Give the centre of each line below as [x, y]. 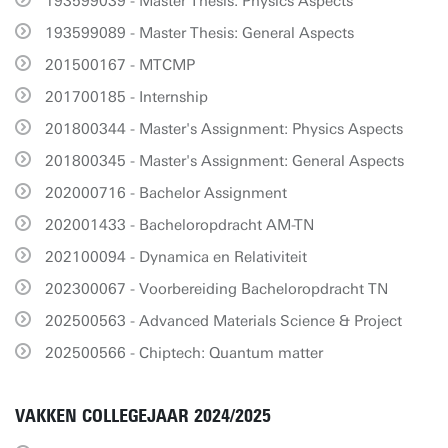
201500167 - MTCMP [120, 65]
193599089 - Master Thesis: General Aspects [199, 33]
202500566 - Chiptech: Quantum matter [184, 353]
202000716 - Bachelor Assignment [166, 193]
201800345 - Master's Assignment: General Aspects [224, 161]
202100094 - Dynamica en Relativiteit [176, 257]
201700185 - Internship [126, 97]
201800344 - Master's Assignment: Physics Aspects [224, 129]
